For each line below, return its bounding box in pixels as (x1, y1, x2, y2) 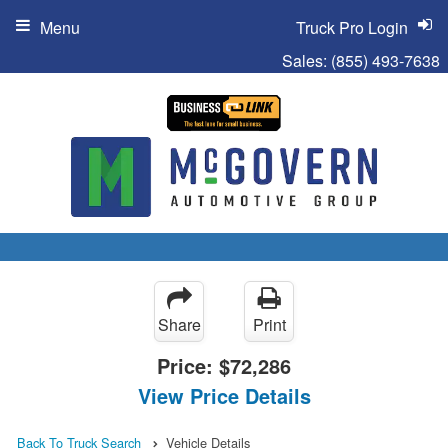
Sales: (282, 49, 331, 72)
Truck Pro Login (296, 16, 408, 39)
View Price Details (137, 380, 311, 410)
